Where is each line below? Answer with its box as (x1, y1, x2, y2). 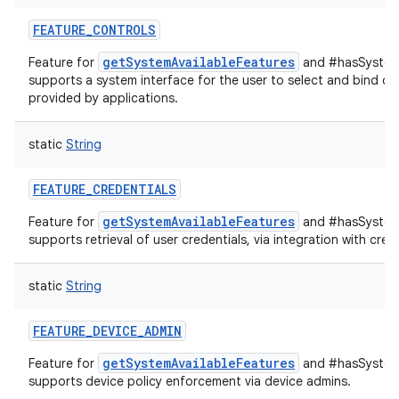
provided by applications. (28, 90, 178, 106)
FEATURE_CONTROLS (33, 21, 156, 38)
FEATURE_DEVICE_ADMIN (33, 322, 182, 339)
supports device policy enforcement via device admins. (28, 373, 351, 389)
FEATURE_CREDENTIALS (33, 181, 176, 198)
